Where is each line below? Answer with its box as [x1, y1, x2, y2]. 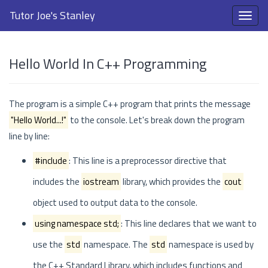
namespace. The [82, 237, 150, 251]
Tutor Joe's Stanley [10, 7, 95, 23]
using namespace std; [35, 217, 119, 230]
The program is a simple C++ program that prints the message [9, 97, 251, 111]
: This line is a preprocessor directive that [69, 154, 227, 167]
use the [33, 237, 65, 251]
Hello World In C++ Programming [9, 53, 206, 74]
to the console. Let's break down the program [68, 113, 245, 127]
